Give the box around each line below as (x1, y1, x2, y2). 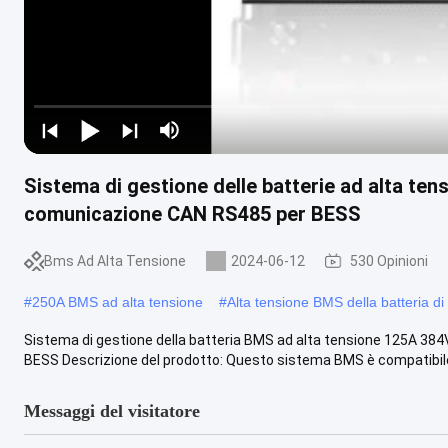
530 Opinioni (350, 252, 428, 269)
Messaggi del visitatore (24, 400, 200, 421)
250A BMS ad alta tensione (32, 293, 203, 310)
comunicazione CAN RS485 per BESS (24, 201, 361, 226)
